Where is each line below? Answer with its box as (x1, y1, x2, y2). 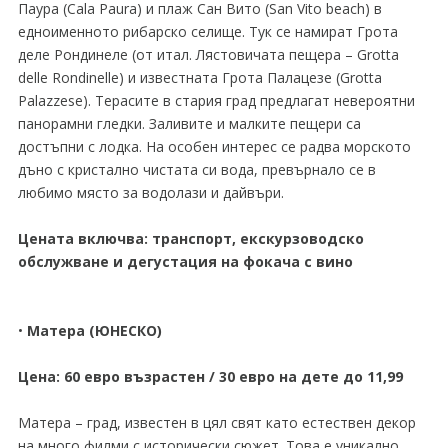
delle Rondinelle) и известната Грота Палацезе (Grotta (17, 68, 382, 87)
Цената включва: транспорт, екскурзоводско (17, 229, 364, 248)
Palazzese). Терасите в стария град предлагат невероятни (17, 91, 415, 110)
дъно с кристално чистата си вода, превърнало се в (17, 160, 376, 179)
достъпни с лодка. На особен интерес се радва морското (17, 137, 411, 156)
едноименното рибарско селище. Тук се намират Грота (17, 22, 398, 41)
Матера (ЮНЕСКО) (26, 321, 162, 340)
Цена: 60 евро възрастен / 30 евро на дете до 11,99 (17, 367, 403, 386)
